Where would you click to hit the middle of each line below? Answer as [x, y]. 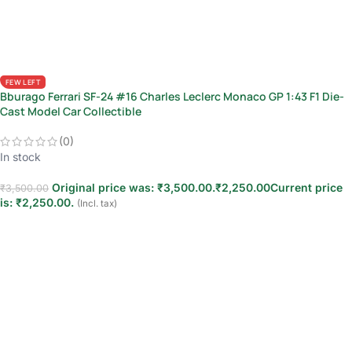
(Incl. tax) [97, 204]
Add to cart [37, 227]
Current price [306, 188]
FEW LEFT [23, 82]
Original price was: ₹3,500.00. [134, 188]
